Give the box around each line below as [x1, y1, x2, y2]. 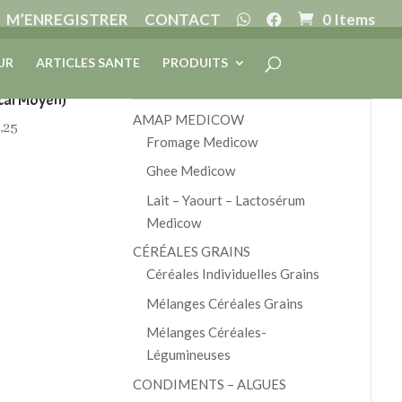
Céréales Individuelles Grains [145, 266, 319, 283]
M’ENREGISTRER [6, 10, 128, 29]
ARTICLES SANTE [35, 55, 140, 70]
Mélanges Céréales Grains [145, 294, 303, 311]
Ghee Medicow [145, 162, 235, 179]
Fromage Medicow [145, 133, 258, 150]
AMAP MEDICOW [132, 110, 244, 127]
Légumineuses [145, 346, 231, 363]
